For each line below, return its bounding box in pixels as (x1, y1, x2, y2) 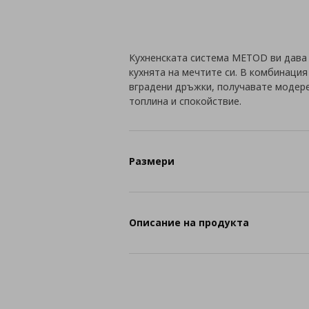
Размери (129, 154, 175, 168)
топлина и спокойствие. (129, 94, 242, 108)
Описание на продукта (129, 216, 250, 229)
